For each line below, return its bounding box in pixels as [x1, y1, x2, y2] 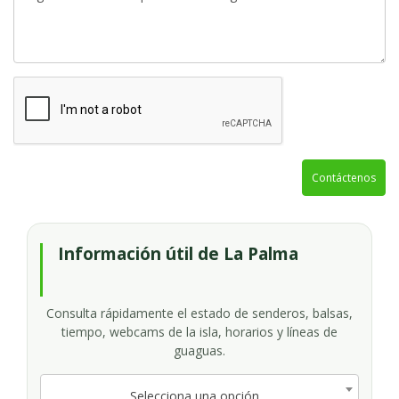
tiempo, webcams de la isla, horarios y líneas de [61, 323, 338, 340]
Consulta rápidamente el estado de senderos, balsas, [46, 305, 353, 322]
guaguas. [174, 342, 225, 359]
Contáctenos [312, 170, 376, 185]
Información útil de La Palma [58, 242, 298, 265]
